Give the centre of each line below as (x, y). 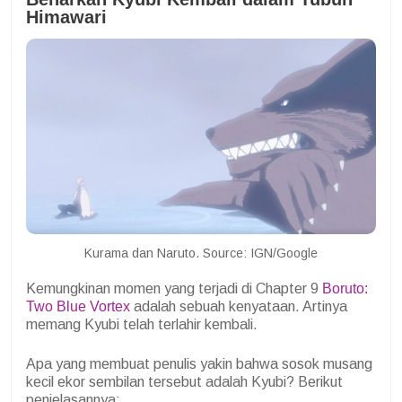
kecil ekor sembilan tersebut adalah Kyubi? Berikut (184, 381)
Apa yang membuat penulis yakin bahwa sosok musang (199, 363)
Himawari (66, 17)
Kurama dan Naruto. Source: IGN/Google (201, 253)
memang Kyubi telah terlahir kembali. (142, 324)
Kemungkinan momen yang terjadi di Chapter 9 (174, 288)
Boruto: (345, 288)
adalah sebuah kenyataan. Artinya (239, 306)
